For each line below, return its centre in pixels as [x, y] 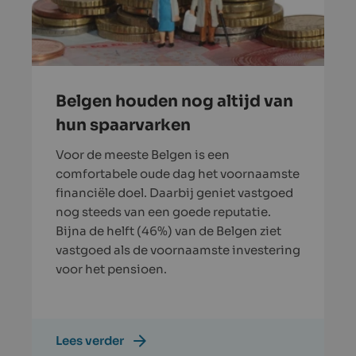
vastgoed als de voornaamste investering [178, 250]
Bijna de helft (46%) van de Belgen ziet [168, 230]
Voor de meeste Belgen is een [143, 154]
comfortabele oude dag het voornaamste [178, 173]
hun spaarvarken [123, 125]
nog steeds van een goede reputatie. [163, 211]
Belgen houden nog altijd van [174, 101]
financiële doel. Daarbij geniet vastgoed [174, 192]
